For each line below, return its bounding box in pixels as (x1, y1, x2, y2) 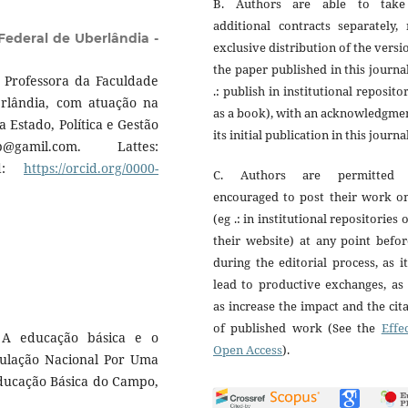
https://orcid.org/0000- (24, 158, 158, 177)
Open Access (213, 341, 282, 358)
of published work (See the (213, 319, 382, 336)
